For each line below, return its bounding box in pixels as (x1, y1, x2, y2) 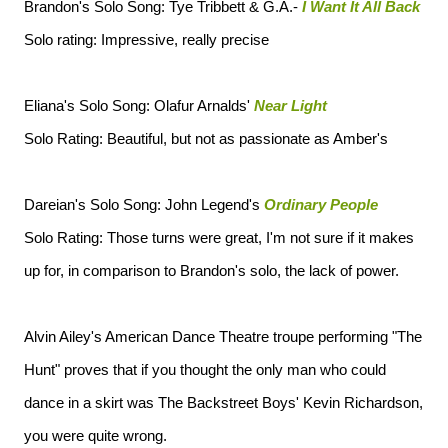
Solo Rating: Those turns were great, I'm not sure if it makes (24, 229, 414, 246)
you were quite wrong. (24, 427, 167, 444)
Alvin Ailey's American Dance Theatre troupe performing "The (24, 328, 422, 345)
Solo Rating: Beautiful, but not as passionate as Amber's (24, 130, 388, 147)
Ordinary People (264, 196, 378, 213)
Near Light (254, 97, 327, 114)
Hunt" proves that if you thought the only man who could (24, 361, 386, 378)
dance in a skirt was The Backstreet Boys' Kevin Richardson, (24, 394, 423, 411)
